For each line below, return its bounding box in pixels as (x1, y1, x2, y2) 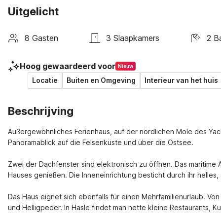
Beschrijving (8, 105, 74, 117)
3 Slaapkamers (106, 33, 159, 43)
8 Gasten (25, 33, 58, 43)
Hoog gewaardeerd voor (20, 61, 115, 71)
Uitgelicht (8, 5, 59, 18)
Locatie (32, 76, 58, 84)
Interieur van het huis (145, 76, 218, 84)
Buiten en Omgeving (67, 76, 136, 84)
